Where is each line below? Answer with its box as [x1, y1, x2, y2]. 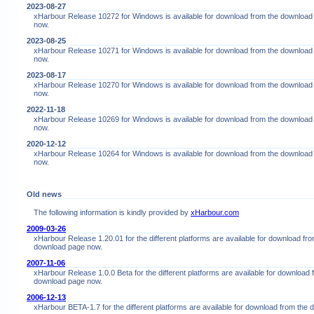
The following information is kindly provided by [34, 208, 191, 217]
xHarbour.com [191, 208, 239, 217]
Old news [27, 190, 62, 199]
